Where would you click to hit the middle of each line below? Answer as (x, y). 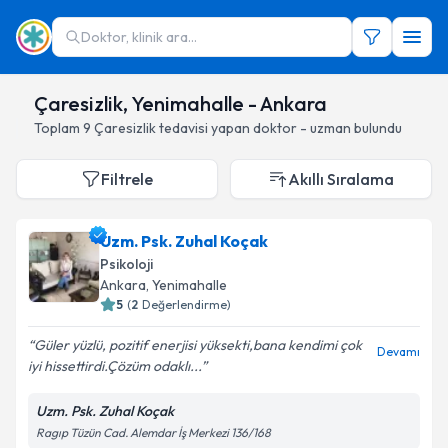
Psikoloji (126, 264)
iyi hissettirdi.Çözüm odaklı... (114, 366)
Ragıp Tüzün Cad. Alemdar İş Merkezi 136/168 (153, 432)
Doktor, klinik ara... (139, 37)
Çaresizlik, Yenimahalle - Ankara (180, 103)
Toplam (58, 128)
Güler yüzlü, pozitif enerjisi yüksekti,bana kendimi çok (198, 345)
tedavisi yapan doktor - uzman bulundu (280, 128)
